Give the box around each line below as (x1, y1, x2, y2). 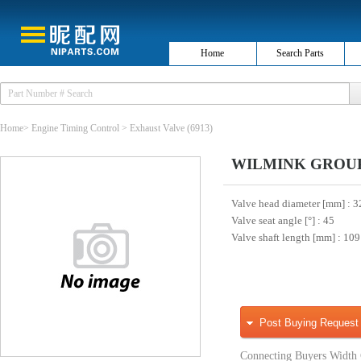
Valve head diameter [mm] (231, 197, 347, 210)
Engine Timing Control (31, 122, 119, 134)
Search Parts (276, 48, 325, 59)
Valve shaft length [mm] (231, 231, 338, 243)
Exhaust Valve (130, 122, 185, 134)
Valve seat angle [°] (231, 214, 317, 226)
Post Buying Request (259, 317, 359, 329)
